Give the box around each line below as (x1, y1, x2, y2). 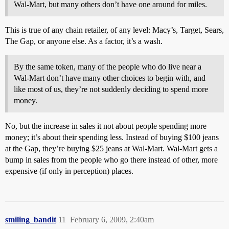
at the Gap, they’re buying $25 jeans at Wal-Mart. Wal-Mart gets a (5, 144, 218, 153)
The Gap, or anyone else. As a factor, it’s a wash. (5, 37, 163, 46)
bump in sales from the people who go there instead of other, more (5, 155, 218, 165)
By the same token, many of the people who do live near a (14, 62, 201, 72)
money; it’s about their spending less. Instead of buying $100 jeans (5, 133, 219, 142)
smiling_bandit (5, 215, 56, 224)
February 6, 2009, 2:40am (70, 215, 154, 224)
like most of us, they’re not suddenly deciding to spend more (14, 85, 208, 94)
